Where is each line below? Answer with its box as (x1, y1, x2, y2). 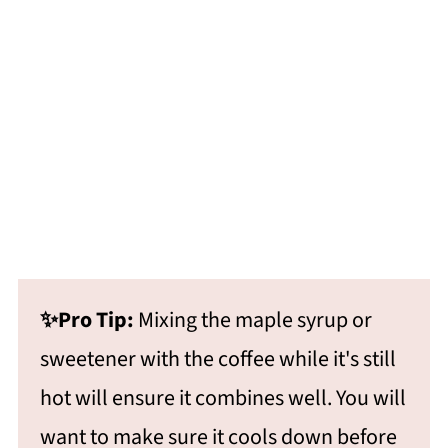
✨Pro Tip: (39, 304, 138, 337)
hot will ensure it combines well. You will (39, 382, 406, 415)
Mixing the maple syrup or (137, 304, 372, 337)
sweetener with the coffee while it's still (39, 343, 396, 376)
